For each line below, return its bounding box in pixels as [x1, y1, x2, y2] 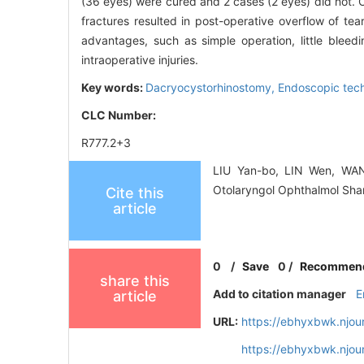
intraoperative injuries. [81, 53, 198, 67]
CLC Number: [81, 108, 158, 123]
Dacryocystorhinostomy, [145, 80, 278, 95]
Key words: [81, 80, 145, 95]
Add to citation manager [213, 287, 347, 301]
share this [100, 272, 170, 290]
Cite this [106, 184, 164, 202]
